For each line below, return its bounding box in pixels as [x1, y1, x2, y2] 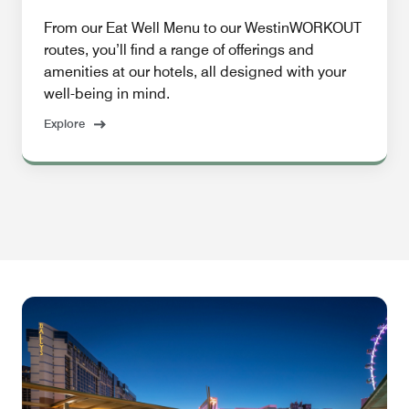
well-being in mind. [44, 85, 170, 103]
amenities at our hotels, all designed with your [44, 63, 346, 81]
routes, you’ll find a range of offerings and [44, 41, 314, 59]
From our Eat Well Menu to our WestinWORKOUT [44, 19, 362, 37]
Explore [44, 116, 85, 131]
